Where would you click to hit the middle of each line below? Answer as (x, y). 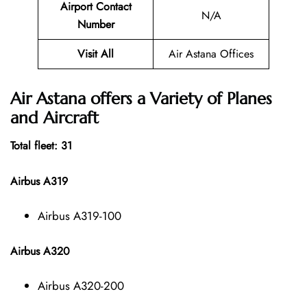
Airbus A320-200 (81, 285)
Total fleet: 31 (41, 145)
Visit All (96, 54)
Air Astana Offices (211, 54)
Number (96, 25)
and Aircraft (54, 118)
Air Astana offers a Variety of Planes (141, 98)
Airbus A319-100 (79, 216)
